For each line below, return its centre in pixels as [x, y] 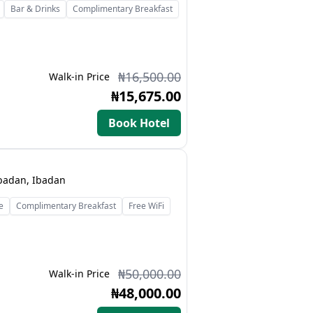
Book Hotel [139, 123]
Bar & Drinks [36, 9]
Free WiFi [147, 206]
